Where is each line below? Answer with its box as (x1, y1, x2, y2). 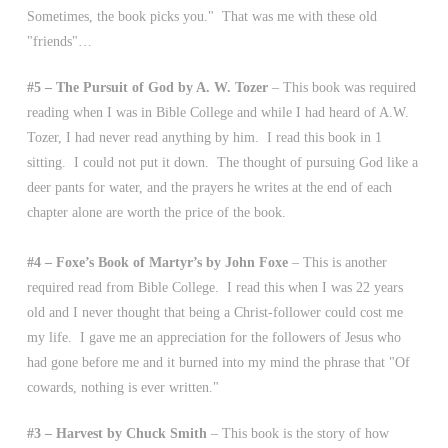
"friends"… (26, 34, 104, 49)
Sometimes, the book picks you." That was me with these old (26, 9, 377, 24)
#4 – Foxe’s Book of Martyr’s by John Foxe (26, 255, 292, 270)
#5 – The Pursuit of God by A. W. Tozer (26, 80, 272, 95)
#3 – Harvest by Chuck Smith (26, 426, 207, 441)
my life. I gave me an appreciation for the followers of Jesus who (26, 330, 401, 345)
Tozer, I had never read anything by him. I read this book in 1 (26, 130, 382, 145)
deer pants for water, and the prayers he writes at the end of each (26, 180, 392, 195)
